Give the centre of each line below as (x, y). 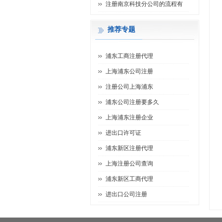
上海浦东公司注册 (129, 71)
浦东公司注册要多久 (132, 102)
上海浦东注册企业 (129, 117)
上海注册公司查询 (129, 164)
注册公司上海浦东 (129, 87)
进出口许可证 (123, 133)
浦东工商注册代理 (129, 56)
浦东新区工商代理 (129, 179)
